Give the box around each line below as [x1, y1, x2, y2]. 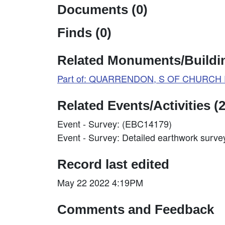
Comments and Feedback [57, 202, 214, 217]
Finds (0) [57, 26, 111, 40]
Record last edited [57, 157, 169, 172]
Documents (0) [57, 3, 148, 17]
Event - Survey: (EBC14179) [57, 117, 172, 131]
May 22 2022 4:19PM [57, 176, 143, 189]
